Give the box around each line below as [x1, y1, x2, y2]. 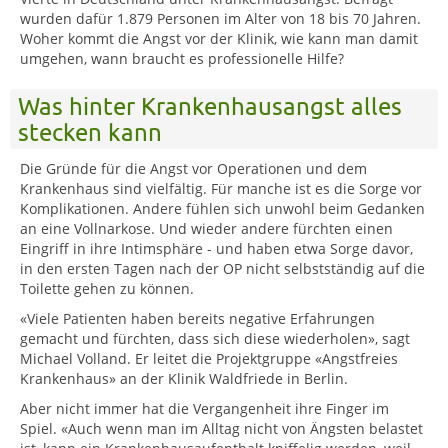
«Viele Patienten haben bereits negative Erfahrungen [20, 308, 375, 328]
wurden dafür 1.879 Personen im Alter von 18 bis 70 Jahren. [20, 8, 421, 28]
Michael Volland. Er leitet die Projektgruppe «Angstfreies [20, 348, 398, 368]
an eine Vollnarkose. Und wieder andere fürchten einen [20, 218, 393, 238]
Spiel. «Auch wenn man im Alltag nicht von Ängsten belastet [20, 418, 423, 438]
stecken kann [18, 116, 168, 146]
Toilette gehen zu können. [20, 278, 198, 298]
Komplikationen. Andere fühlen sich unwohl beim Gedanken [20, 198, 425, 218]
